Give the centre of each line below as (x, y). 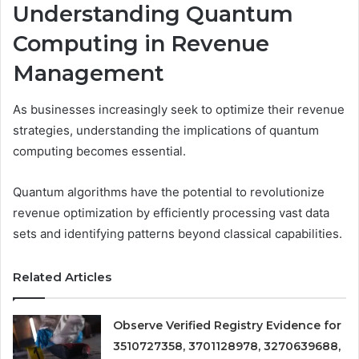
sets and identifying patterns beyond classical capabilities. (177, 233)
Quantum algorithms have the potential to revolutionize (169, 192)
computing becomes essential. (99, 151)
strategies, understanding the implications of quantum (166, 130)
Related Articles (62, 276)
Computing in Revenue (141, 44)
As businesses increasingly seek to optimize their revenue (179, 109)
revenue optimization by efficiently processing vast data (171, 212)
